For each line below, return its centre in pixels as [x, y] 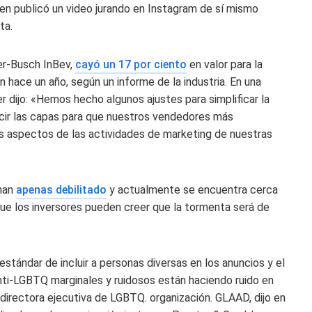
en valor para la [225, 64]
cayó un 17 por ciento [131, 64]
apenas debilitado [61, 190]
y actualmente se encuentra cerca [192, 190]
